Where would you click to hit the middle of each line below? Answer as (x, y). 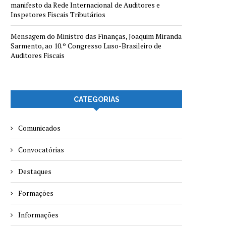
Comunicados (39, 128)
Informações (38, 215)
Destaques (35, 172)
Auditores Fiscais (38, 55)
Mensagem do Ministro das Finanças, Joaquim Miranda (96, 36)
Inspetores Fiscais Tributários (58, 15)
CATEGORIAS (96, 100)
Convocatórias (41, 150)
